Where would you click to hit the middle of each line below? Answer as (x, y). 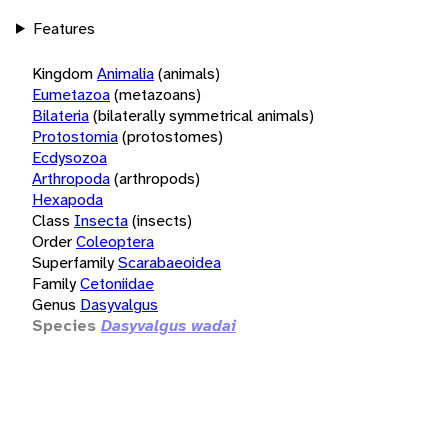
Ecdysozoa (69, 157)
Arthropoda (71, 178)
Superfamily (73, 262)
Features (63, 28)
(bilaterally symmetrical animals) (203, 115)
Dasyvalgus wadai (168, 325)
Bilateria (60, 115)
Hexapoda (67, 199)
